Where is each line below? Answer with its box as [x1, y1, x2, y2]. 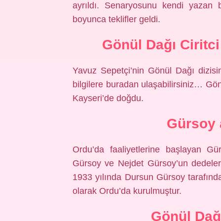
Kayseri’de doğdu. [72, 93, 144, 103]
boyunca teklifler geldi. [72, 14, 160, 24]
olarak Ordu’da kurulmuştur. [72, 186, 182, 196]
